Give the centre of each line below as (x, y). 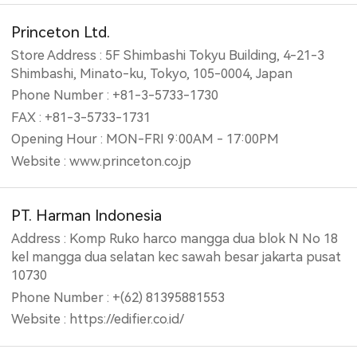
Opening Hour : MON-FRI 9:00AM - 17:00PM (145, 139)
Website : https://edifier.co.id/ (98, 320)
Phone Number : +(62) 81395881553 (118, 297)
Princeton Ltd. (61, 32)
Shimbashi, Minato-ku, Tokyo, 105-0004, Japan (152, 73)
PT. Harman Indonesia (87, 215)
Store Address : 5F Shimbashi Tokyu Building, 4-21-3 (168, 55)
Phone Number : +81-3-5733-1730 (115, 96)
